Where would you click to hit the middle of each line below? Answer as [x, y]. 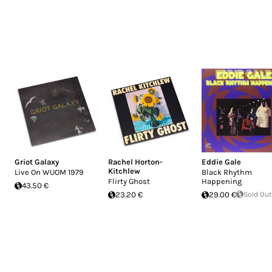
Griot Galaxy [37, 162]
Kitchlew [124, 171]
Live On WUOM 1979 [49, 172]
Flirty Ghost [129, 181]
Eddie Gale [221, 162]
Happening [222, 181]
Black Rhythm [227, 172]
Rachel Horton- [135, 162]
